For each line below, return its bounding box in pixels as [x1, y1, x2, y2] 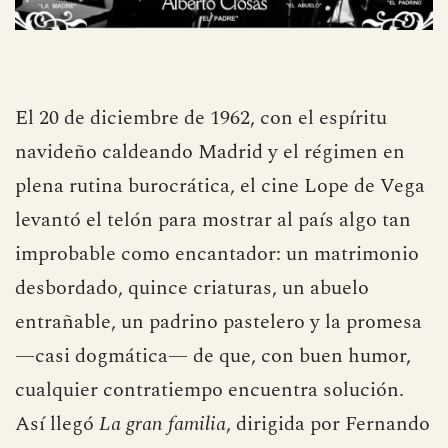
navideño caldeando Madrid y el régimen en [15, 136, 405, 167]
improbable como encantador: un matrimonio [15, 238, 419, 269]
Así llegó [15, 408, 99, 439]
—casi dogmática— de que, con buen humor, [15, 340, 411, 371]
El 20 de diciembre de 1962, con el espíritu [15, 102, 387, 133]
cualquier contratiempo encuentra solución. [15, 374, 404, 405]
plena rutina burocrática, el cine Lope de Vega [15, 170, 425, 201]
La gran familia [99, 408, 226, 439]
